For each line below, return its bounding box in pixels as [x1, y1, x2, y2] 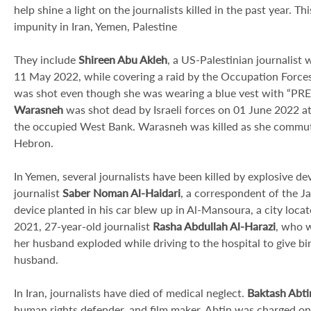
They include [14, 53, 78, 66]
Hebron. [14, 136, 53, 149]
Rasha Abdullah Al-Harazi [153, 219, 276, 233]
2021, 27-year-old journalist [14, 219, 153, 233]
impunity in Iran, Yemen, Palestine [14, 19, 177, 33]
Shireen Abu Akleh [78, 53, 167, 66]
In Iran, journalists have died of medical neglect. [14, 286, 247, 299]
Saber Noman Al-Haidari [62, 186, 180, 199]
